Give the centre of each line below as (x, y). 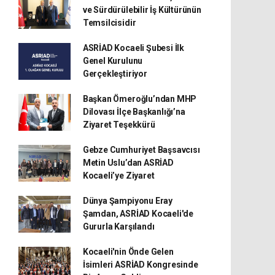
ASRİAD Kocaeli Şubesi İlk (134, 48)
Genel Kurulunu (113, 61)
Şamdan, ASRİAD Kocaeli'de (138, 214)
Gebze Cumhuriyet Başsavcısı (141, 150)
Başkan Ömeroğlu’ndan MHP (140, 99)
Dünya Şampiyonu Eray (127, 201)
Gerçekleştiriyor (115, 74)
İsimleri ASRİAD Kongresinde (140, 265)
